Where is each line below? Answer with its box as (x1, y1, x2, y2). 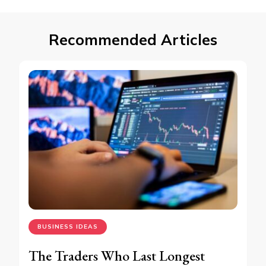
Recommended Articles (49, 30, 217, 49)
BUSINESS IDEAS (37, 222, 98, 230)
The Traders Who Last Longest (28, 246, 205, 265)
